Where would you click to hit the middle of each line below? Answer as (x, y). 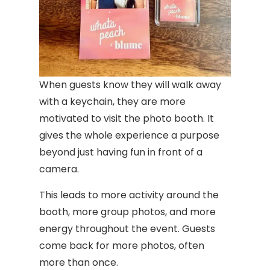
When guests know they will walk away (130, 85)
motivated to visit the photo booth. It (127, 119)
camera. (59, 169)
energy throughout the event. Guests (127, 228)
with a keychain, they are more (112, 102)
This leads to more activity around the (129, 195)
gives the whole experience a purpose (129, 136)
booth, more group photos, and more (127, 212)
